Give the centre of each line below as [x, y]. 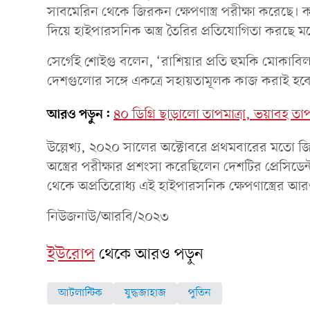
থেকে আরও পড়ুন [151, 254]
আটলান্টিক [80, 293]
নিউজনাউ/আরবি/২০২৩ [108, 217]
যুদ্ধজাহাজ [145, 293]
